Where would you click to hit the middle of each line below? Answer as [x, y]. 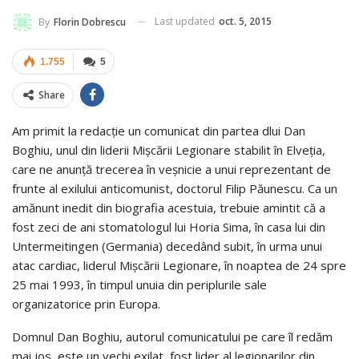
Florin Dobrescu [90, 22]
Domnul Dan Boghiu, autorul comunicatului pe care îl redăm [172, 336]
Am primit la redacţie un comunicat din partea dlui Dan [159, 130]
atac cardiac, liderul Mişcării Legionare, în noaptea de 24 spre [179, 265]
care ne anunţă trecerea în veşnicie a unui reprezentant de [171, 169]
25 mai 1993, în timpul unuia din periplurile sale [139, 284]
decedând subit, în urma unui [242, 246]
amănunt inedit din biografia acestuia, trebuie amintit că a [169, 207]
